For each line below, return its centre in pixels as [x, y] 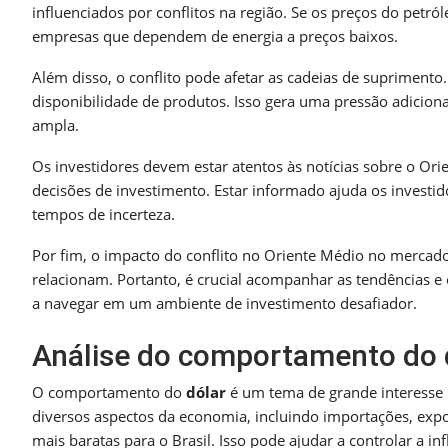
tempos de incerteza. [103, 214]
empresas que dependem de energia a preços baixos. [215, 36]
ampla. [55, 125]
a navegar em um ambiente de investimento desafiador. [224, 303]
